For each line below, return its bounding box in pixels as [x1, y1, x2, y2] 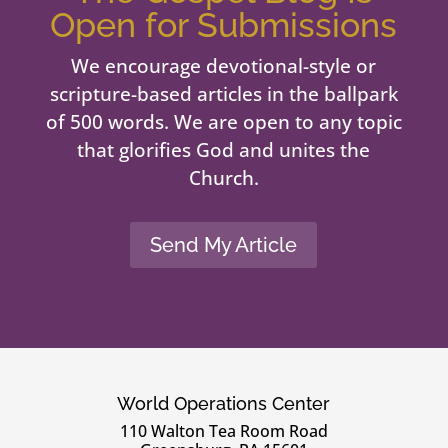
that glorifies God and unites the [77, 137, 371, 164]
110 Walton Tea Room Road [119, 420, 328, 443]
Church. [188, 165, 259, 192]
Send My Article [150, 233, 298, 258]
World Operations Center [117, 393, 331, 415]
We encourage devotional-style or [71, 53, 377, 80]
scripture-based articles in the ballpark [49, 81, 398, 108]
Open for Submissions [50, 5, 398, 46]
